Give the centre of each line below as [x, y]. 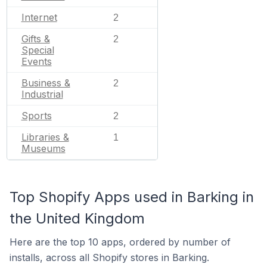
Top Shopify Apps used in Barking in [132, 197]
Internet [39, 17]
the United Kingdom [77, 218]
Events [36, 61]
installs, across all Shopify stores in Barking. [109, 257]
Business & [46, 83]
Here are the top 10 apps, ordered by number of [120, 242]
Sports [36, 116]
